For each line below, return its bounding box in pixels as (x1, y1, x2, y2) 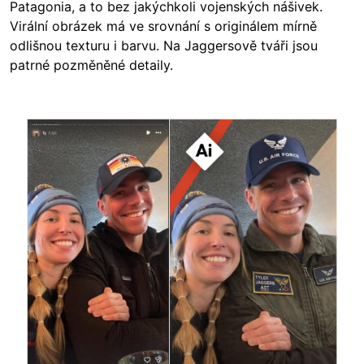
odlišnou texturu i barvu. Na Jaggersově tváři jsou (10, 37, 318, 54)
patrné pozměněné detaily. (10, 57, 173, 74)
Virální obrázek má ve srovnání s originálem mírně (10, 18, 317, 35)
